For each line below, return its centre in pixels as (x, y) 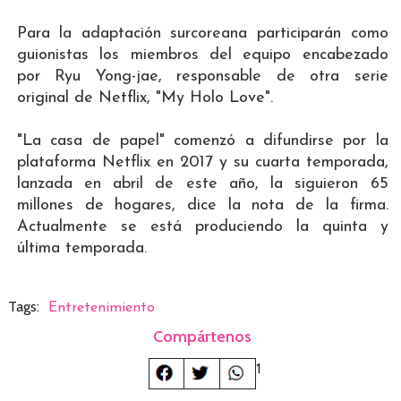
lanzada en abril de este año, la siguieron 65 (202, 183)
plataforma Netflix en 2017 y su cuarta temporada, (202, 162)
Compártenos (203, 336)
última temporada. (81, 248)
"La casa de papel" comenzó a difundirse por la (202, 141)
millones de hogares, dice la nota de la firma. (202, 205)
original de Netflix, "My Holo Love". (145, 98)
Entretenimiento (101, 307)
